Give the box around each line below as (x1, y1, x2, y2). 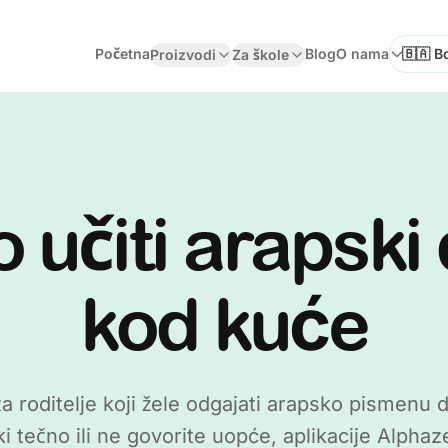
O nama (336, 45, 390, 62)
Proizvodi (150, 45, 217, 63)
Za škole (232, 45, 290, 63)
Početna (95, 45, 151, 62)
